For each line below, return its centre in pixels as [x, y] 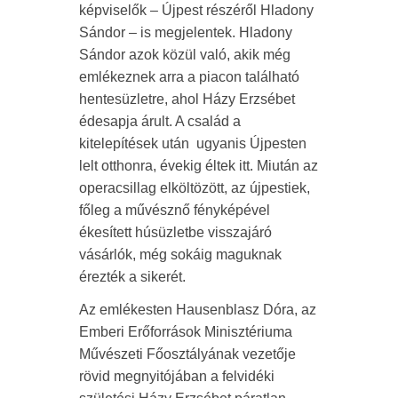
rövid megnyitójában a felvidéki [177, 377]
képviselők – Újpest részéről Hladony [196, 11]
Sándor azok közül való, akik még [185, 55]
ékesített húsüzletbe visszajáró [175, 233]
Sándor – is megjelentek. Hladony [186, 33]
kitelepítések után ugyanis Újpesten [193, 144]
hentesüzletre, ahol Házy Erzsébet [187, 99]
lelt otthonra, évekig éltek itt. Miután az [199, 166]
